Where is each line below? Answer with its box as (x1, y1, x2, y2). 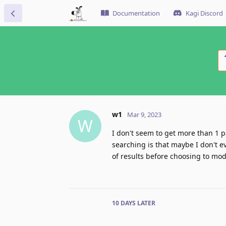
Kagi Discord (186, 9, 223, 18)
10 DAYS (112, 198, 136, 207)
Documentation (112, 9, 160, 18)
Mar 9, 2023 (127, 109, 161, 119)
